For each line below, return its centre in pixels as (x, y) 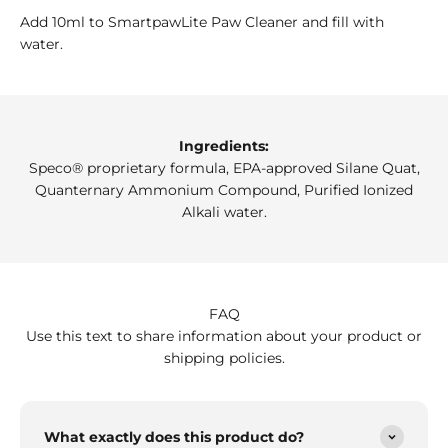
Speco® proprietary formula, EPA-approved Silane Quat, (224, 168)
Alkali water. (224, 212)
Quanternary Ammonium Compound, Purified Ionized (224, 190)
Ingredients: (224, 146)
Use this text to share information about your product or (224, 336)
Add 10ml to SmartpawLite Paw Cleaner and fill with (202, 22)
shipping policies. (224, 358)
